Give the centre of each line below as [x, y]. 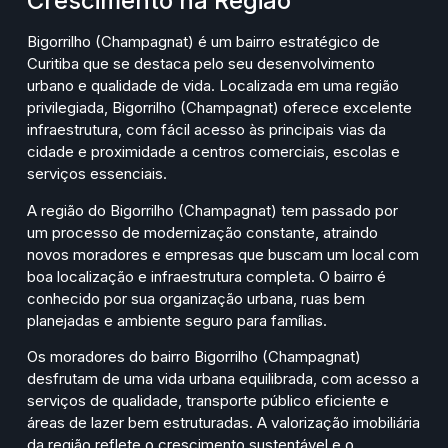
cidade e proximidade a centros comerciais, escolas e [213, 152]
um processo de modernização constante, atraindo [202, 232]
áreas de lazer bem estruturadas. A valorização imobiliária [223, 423]
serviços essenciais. [97, 174]
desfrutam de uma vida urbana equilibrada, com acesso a [223, 379]
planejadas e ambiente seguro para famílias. [177, 320]
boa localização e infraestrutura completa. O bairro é [206, 276]
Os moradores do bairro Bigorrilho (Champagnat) [194, 357]
